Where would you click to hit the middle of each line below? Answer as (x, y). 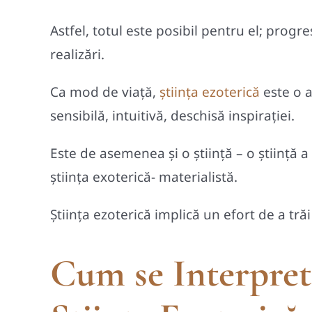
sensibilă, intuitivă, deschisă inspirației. (172, 115)
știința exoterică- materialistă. (144, 177)
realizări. (77, 54)
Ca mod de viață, (105, 92)
